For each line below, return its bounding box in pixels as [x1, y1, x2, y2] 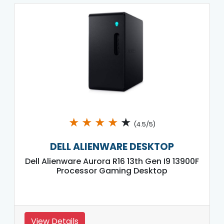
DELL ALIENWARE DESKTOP [50, 139, 174, 153]
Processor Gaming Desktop [56, 164, 167, 176]
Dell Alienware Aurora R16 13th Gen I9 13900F [25, 155, 199, 167]
